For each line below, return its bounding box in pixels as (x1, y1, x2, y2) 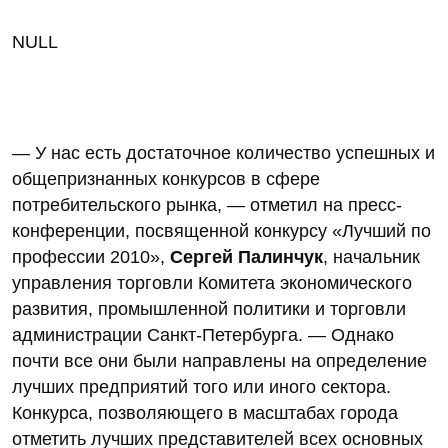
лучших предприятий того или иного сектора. (12, 376, 391, 397)
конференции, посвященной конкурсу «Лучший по (12, 220, 431, 241)
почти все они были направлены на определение (12, 350, 427, 371)
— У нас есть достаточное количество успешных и (12, 142, 435, 163)
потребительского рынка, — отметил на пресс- (12, 194, 402, 215)
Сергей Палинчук (170, 246, 323, 267)
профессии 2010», (12, 246, 170, 267)
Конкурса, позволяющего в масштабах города (12, 402, 398, 423)
